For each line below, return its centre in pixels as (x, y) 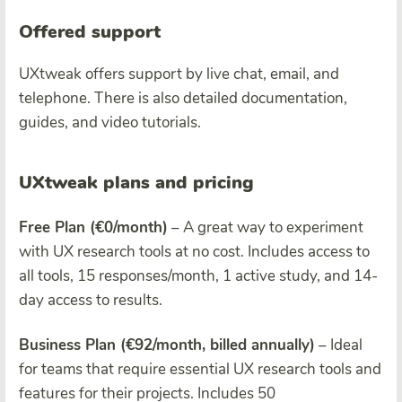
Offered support (90, 32)
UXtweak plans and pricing (136, 183)
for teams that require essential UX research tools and (200, 370)
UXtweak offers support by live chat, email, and (179, 74)
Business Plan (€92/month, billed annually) (167, 345)
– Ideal (339, 345)
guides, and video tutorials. (110, 123)
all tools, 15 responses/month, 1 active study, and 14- (198, 276)
